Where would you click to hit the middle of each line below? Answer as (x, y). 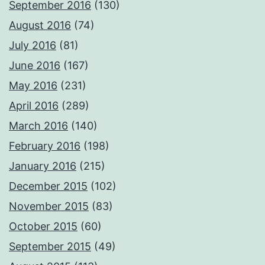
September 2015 (50, 246)
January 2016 (43, 166)
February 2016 (45, 146)
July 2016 (33, 45)
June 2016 (35, 65)
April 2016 (34, 105)
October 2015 (43, 226)
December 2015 (48, 186)
